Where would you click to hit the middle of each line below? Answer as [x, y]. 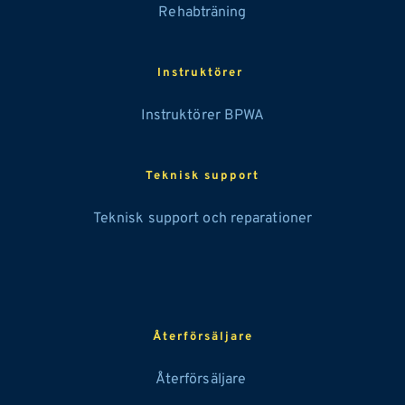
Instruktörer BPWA [202, 116]
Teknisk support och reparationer [202, 219]
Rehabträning [202, 13]
